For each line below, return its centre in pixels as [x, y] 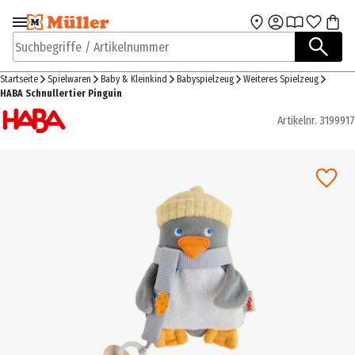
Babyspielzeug [205, 79]
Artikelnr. [297, 120]
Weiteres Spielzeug [281, 79]
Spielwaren [69, 79]
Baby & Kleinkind [134, 79]
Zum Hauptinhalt [232, 28]
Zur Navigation [67, 28]
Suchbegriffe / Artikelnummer [90, 55]
